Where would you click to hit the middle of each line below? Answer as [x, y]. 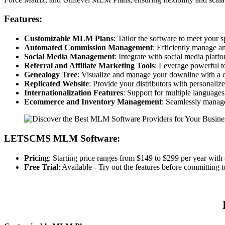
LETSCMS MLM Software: [62, 138]
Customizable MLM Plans [69, 39]
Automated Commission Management [88, 48]
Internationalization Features [74, 93]
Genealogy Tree [51, 75]
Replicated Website [57, 84]
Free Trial [41, 167]
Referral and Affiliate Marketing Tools [89, 66]
